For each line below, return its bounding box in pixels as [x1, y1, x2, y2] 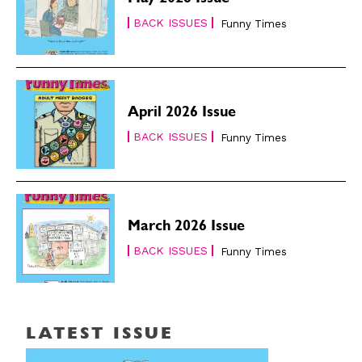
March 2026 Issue [128, 221, 246, 236]
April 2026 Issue [128, 107, 237, 122]
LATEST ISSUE [26, 326, 174, 343]
